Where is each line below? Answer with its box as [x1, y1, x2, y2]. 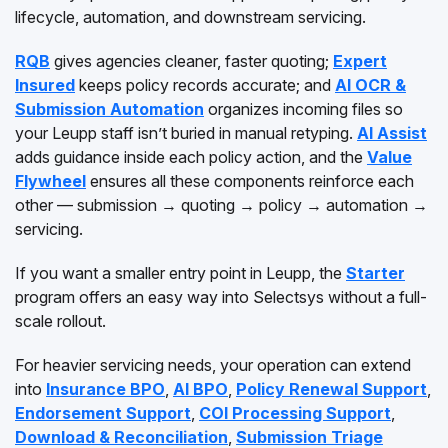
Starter [346, 263, 405, 283]
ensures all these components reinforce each [86, 171, 414, 191]
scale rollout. [15, 311, 106, 331]
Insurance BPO [46, 379, 165, 399]
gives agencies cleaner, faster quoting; [50, 51, 333, 71]
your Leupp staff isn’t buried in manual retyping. [15, 123, 357, 143]
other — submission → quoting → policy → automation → [15, 195, 428, 215]
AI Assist [357, 123, 427, 143]
